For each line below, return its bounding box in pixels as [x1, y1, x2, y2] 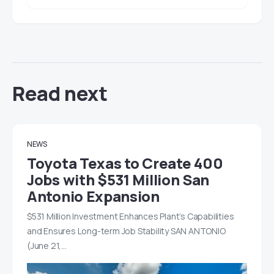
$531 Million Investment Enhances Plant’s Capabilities [27, 210, 234, 223]
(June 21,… [27, 240, 67, 252]
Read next [12, 80, 108, 108]
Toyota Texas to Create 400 [27, 153, 223, 174]
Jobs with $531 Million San [27, 169, 210, 190]
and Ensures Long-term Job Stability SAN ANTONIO [27, 225, 226, 237]
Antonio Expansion [27, 186, 160, 207]
